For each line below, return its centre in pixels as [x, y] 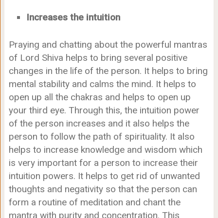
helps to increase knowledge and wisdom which [105, 150]
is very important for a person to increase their [103, 163]
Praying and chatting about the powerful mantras [108, 45]
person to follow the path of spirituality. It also [101, 137]
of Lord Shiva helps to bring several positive [98, 58]
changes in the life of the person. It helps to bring [108, 71]
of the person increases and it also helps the [99, 124]
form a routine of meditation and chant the [94, 202]
